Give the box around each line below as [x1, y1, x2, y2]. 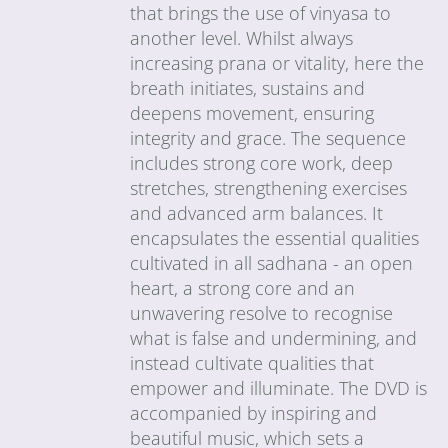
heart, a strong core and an [130, 275, 356, 300]
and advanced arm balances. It [130, 200, 384, 225]
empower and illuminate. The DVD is [130, 375, 428, 400]
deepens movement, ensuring [130, 100, 375, 125]
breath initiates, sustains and [130, 75, 366, 100]
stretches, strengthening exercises [130, 175, 408, 200]
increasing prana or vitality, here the [130, 50, 425, 75]
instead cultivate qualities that [130, 350, 375, 375]
